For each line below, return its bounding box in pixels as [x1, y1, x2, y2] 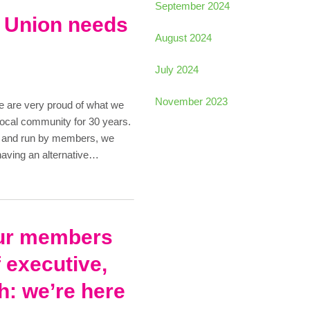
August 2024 [155, 32, 212, 44]
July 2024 [155, 64, 199, 76]
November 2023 [155, 95, 228, 108]
